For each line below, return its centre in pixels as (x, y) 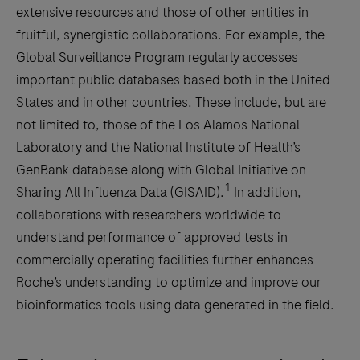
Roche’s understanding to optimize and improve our (169, 282)
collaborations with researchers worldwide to (149, 215)
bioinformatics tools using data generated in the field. (175, 305)
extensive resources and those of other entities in (162, 12)
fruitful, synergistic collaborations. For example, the (170, 35)
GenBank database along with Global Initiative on (161, 170)
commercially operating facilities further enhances (165, 260)
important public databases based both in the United (173, 80)
